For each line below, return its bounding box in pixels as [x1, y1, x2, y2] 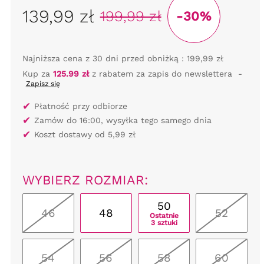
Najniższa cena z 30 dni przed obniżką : [22, 53, 184, 63]
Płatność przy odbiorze [34, 101, 127, 111]
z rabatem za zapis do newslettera [88, 68, 232, 78]
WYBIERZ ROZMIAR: [22, 172, 148, 187]
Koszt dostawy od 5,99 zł [34, 129, 136, 139]
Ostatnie [149, 211, 179, 220]
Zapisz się [25, 79, 60, 88]
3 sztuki [150, 218, 177, 227]
